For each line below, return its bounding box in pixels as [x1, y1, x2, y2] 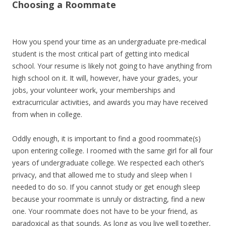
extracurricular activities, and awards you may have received [12, 97, 208, 107]
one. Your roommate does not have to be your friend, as [12, 206, 198, 216]
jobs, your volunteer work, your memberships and [12, 85, 175, 95]
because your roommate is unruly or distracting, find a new [12, 194, 205, 204]
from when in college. [12, 109, 82, 119]
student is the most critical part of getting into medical [12, 49, 189, 59]
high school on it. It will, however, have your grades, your [12, 73, 198, 83]
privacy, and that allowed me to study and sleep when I [12, 170, 192, 180]
